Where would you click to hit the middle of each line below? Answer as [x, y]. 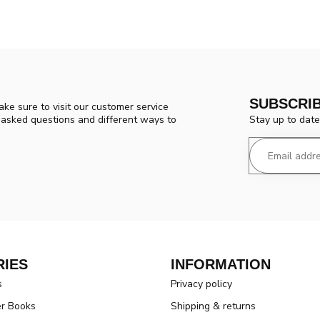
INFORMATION [221, 264]
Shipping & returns [213, 306]
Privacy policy [201, 284]
